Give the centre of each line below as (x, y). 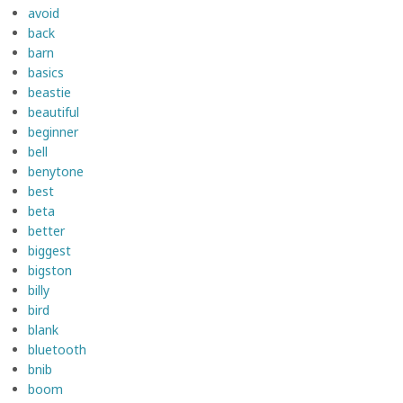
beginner (53, 131)
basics (46, 72)
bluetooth (57, 349)
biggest (49, 250)
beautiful (54, 112)
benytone (56, 171)
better (46, 230)
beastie (49, 92)
